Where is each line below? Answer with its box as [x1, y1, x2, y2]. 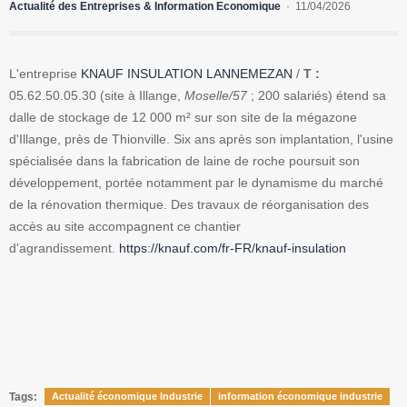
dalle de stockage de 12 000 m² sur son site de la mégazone [9, 110, 357, 125]
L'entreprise [9, 66, 81, 82]
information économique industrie [218, 391, 382, 402]
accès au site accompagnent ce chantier [9, 219, 241, 234]
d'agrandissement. [9, 241, 119, 256]
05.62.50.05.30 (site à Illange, [9, 88, 184, 104]
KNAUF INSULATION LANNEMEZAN [81, 66, 293, 82]
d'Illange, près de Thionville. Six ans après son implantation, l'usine [9, 132, 393, 147]
